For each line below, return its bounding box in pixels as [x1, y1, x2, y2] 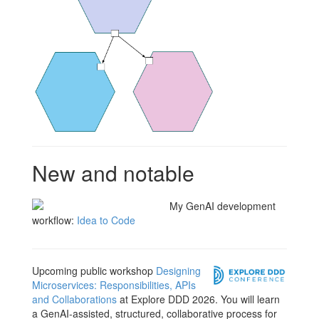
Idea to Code [77, 212, 135, 227]
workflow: [32, 212, 77, 227]
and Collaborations [32, 291, 117, 306]
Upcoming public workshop [32, 263, 156, 278]
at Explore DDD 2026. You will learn [117, 291, 280, 306]
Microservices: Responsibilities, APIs [32, 277, 196, 292]
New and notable [32, 157, 194, 188]
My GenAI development [169, 198, 276, 213]
